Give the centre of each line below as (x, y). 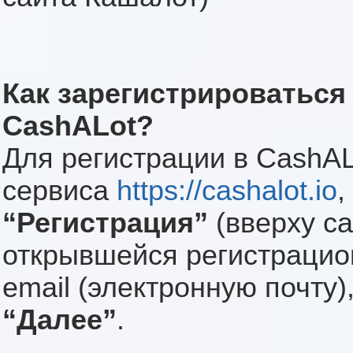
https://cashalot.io (227, 191)
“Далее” (59, 320)
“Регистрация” (105, 223)
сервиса (59, 191)
